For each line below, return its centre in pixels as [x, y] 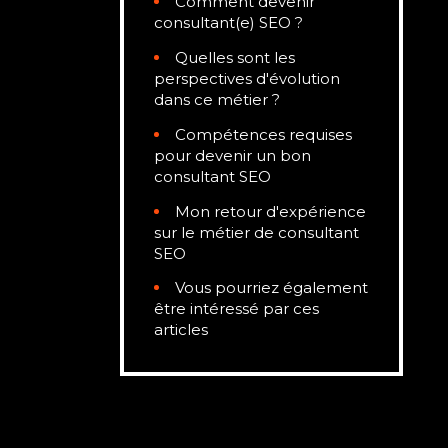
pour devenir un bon [232, 155]
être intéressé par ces [236, 309]
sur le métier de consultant [256, 232]
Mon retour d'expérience [270, 211]
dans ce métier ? [217, 99]
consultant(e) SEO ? [228, 23]
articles [181, 330]
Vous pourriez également [271, 288]
